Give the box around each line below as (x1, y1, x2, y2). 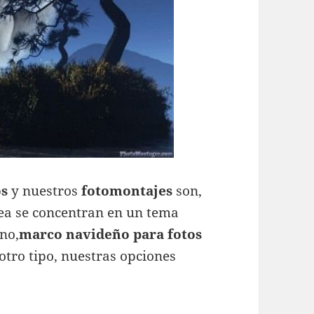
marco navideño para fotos (19, 225, 203, 244)
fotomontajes (81, 182, 177, 200)
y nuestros (11, 182, 82, 200)
